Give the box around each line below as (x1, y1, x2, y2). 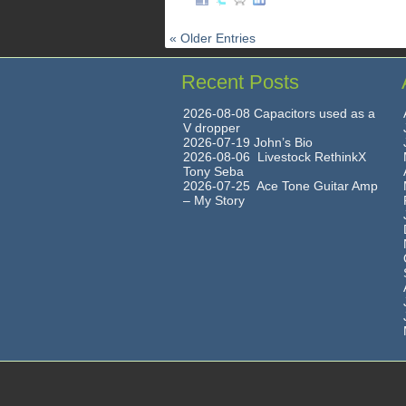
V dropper (183, 121, 240, 135)
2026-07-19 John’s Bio (183, 135, 313, 150)
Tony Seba (183, 164, 244, 179)
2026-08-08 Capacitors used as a (183, 106, 375, 121)
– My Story (183, 193, 245, 208)
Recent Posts (181, 71, 299, 93)
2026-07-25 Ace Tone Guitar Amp (183, 179, 378, 193)
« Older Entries (169, 31, 256, 45)
